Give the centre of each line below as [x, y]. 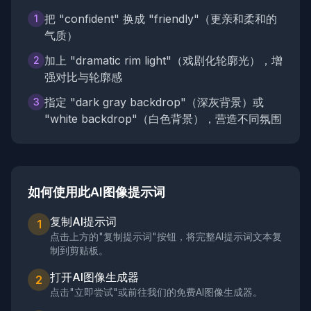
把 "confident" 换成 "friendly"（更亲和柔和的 [161, 19]
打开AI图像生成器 [94, 277]
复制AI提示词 [83, 221]
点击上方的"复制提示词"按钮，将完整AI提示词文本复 [166, 236]
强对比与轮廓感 [83, 77]
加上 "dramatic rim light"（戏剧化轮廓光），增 [163, 60]
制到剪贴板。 [79, 250]
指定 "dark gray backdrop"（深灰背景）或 [154, 102]
